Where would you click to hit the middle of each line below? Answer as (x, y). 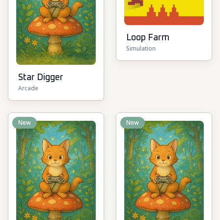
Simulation (141, 48)
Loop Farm (148, 38)
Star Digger (41, 78)
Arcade (28, 88)
